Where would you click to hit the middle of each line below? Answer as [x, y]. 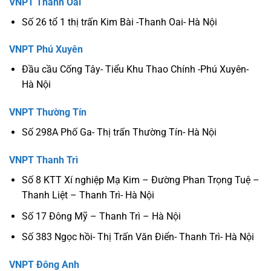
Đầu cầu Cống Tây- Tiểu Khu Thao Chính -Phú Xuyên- [135, 70]
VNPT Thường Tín [48, 113]
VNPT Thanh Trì [44, 160]
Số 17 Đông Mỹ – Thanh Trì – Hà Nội [101, 216]
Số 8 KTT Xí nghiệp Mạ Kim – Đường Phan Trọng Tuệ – [140, 180]
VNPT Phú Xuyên [46, 50]
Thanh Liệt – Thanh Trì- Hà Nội [88, 195]
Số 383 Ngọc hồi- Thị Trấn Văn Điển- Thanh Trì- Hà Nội [138, 237]
